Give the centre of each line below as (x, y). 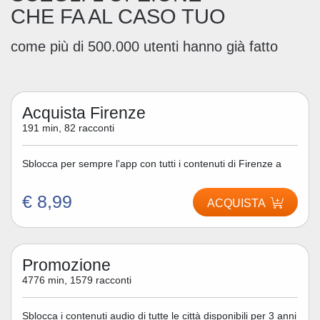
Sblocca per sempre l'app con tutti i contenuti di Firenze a (152, 164)
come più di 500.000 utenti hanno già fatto (144, 46)
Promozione (66, 265)
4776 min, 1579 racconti (77, 280)
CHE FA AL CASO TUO (118, 16)
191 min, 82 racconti (68, 128)
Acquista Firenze (84, 113)
